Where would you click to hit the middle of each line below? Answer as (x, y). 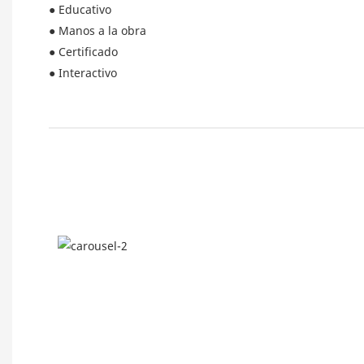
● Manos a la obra (97, 31)
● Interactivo (83, 73)
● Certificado (83, 52)
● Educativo (80, 10)
